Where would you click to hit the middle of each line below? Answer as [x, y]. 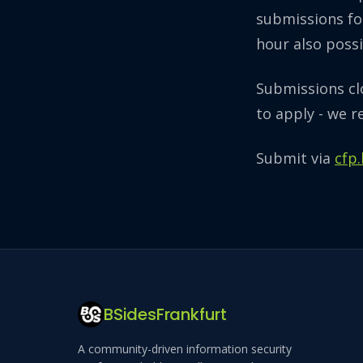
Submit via [295, 158]
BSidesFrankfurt [165, 314]
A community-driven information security [185, 348]
